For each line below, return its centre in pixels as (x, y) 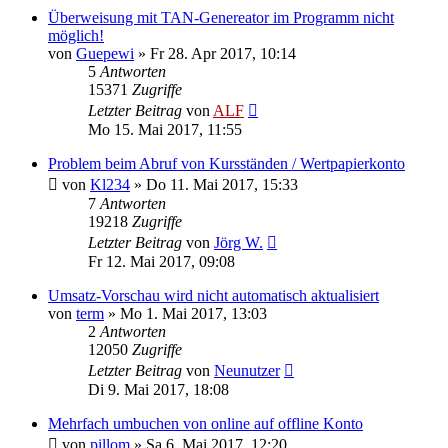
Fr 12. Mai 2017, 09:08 (161, 261)
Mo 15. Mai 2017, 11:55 (165, 129)
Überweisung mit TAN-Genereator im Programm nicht (221, 17)
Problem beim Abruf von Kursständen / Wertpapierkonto (226, 163)
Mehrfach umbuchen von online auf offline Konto (205, 423)
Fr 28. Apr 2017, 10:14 (223, 53)
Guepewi (105, 53)
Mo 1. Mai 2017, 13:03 (193, 313)
